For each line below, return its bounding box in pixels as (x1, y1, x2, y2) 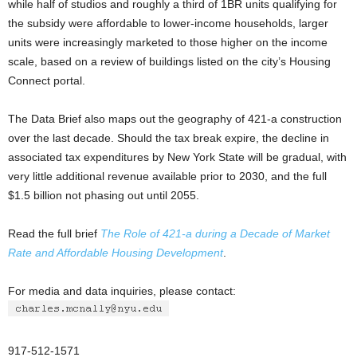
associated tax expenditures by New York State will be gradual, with (8, 151, 347, 163)
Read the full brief (8, 227, 100, 240)
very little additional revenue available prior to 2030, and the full (8, 170, 327, 182)
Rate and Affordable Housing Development (8, 246, 223, 259)
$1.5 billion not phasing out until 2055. (8, 189, 199, 202)
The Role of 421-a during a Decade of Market (100, 227, 330, 240)
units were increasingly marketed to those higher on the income (8, 36, 328, 49)
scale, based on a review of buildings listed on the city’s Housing (8, 55, 331, 68)
